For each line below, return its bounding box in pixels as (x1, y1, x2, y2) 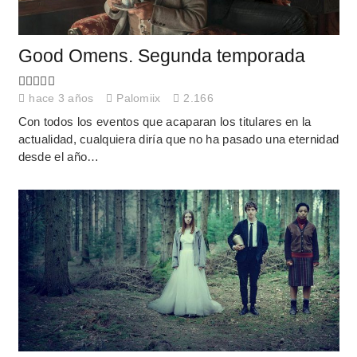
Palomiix (116, 92, 161, 104)
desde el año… (18, 150, 100, 164)
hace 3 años (29, 92, 94, 104)
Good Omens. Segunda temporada (18, 46, 305, 67)
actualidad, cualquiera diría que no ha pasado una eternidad (18, 132, 339, 147)
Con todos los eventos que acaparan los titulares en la (18, 115, 312, 129)
